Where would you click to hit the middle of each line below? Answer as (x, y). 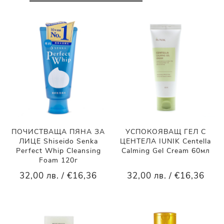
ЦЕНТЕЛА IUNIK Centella (166, 141)
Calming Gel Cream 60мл (165, 151)
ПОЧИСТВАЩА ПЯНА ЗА (58, 132)
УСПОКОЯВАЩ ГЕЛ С (165, 132)
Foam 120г (58, 160)
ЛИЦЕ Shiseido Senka (58, 141)
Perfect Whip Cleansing (58, 151)
